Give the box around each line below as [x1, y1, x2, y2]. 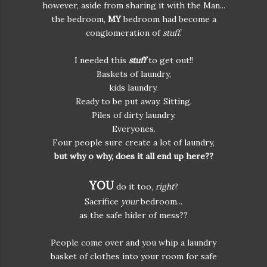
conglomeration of [85, 27, 163, 38]
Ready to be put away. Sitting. [75, 96, 192, 107]
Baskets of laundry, [96, 69, 171, 79]
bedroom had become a [120, 14, 216, 24]
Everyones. [111, 123, 156, 134]
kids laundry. [109, 82, 158, 93]
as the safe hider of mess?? [79, 210, 188, 221]
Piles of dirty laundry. [91, 110, 176, 120]
